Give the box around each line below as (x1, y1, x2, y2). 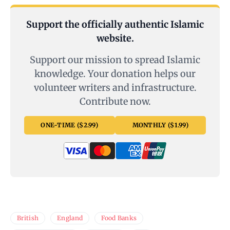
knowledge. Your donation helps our (34, 68, 196, 80)
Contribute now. (79, 95, 151, 108)
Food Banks (101, 214, 137, 222)
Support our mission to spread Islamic (30, 54, 200, 66)
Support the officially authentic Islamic (26, 18, 204, 31)
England (57, 214, 83, 222)
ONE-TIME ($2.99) (41, 121, 99, 129)
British (17, 214, 39, 222)
